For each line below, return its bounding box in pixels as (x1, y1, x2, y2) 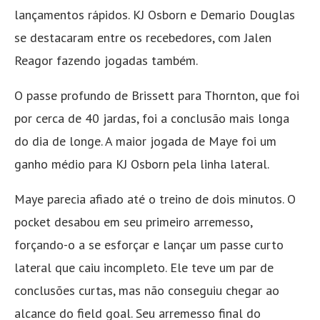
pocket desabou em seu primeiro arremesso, (14, 214, 252, 231)
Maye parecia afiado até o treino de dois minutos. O (14, 191, 296, 208)
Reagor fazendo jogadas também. (14, 52, 198, 69)
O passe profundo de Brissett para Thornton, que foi (14, 87, 299, 104)
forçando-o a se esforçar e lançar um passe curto (14, 236, 284, 254)
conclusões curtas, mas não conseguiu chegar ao (14, 282, 279, 299)
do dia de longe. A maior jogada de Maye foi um (14, 133, 276, 150)
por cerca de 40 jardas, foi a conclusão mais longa (14, 110, 289, 127)
